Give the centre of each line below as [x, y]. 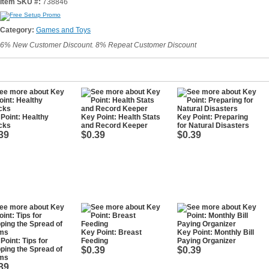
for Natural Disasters [213, 125]
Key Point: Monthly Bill [216, 232]
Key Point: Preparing [213, 117]
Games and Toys [63, 30]
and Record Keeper [114, 125]
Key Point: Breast [111, 232]
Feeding [95, 241]
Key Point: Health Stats [121, 117]
